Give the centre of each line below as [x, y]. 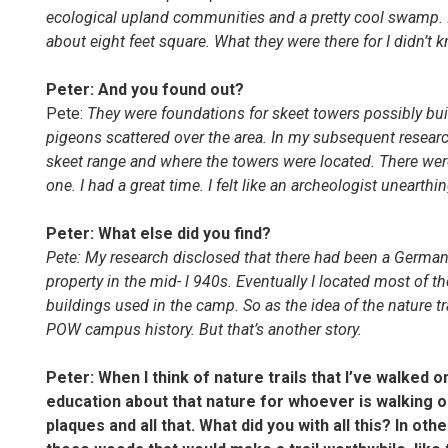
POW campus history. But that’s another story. [204, 329]
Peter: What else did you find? [158, 233]
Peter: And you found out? [145, 89]
